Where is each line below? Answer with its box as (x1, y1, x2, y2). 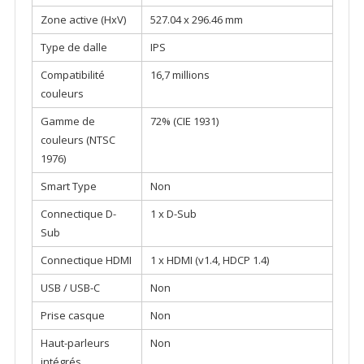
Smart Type (40, 179, 97, 194)
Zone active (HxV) (40, 12, 126, 28)
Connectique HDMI (40, 253, 132, 268)
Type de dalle (40, 40, 107, 55)
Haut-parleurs (40, 336, 110, 351)
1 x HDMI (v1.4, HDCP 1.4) (149, 253, 269, 268)
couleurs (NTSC (40, 132, 115, 148)
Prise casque (40, 308, 105, 323)
